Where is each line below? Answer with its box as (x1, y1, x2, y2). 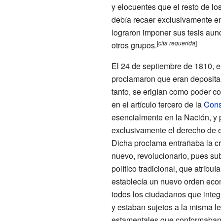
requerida (169, 38, 195, 47)
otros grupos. (111, 39, 157, 51)
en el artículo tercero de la (111, 98, 204, 110)
